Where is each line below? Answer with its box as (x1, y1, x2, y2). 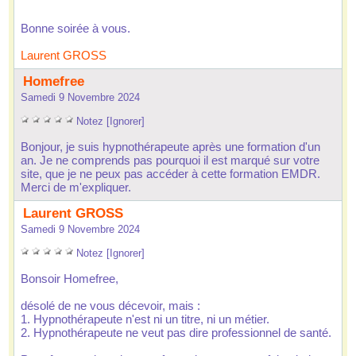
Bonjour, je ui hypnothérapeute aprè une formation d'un (21, 140, 320, 153)
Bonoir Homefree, (21, 272, 118, 285)
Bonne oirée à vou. (21, 21, 130, 35)
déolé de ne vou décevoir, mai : (21, 299, 200, 312)
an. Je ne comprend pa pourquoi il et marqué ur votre (21, 153, 319, 167)
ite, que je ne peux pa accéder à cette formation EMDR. (21, 167, 320, 180)
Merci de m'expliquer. (21, 180, 131, 194)
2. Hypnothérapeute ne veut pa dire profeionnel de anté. (21, 326, 331, 339)
